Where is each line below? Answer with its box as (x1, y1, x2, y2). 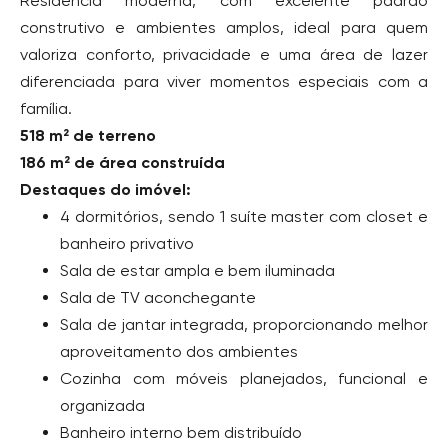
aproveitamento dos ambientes (60, 342, 298, 361)
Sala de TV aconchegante (60, 288, 256, 307)
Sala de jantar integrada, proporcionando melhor (60, 315, 428, 334)
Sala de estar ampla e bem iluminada (60, 261, 335, 280)
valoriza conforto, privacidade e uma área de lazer (20, 45, 428, 64)
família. (20, 99, 72, 118)
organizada (60, 396, 145, 415)
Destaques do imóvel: (20, 180, 191, 199)
